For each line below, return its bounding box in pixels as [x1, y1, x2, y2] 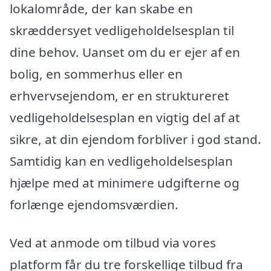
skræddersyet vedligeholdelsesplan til [10, 21, 234, 39]
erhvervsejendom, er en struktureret [10, 87, 229, 104]
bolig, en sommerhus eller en [10, 65, 183, 82]
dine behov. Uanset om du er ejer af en [10, 43, 240, 60]
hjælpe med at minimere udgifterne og [10, 174, 240, 191]
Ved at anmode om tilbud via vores [10, 234, 216, 252]
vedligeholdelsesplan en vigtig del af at [10, 108, 240, 126]
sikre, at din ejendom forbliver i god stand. [10, 130, 261, 148]
